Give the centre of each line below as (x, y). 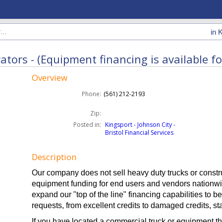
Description (54, 157)
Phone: (92, 94)
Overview (50, 78)
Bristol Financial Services (139, 133)
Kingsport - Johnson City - (140, 125)
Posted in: (87, 125)
